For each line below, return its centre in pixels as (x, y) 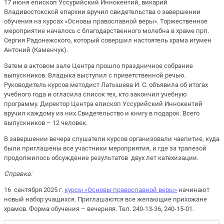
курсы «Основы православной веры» (121, 190)
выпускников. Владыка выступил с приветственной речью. (95, 75)
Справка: (18, 174)
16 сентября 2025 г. (34, 190)
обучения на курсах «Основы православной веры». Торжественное (106, 21)
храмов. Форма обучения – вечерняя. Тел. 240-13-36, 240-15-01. (99, 209)
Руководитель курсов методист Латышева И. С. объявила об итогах (106, 84)
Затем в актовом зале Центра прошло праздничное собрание (98, 65)
